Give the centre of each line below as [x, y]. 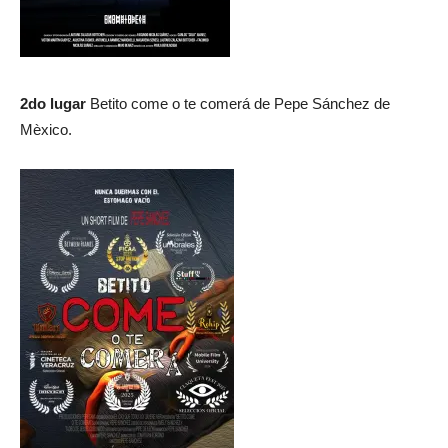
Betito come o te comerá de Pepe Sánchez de [238, 103]
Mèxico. [46, 129]
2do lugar [53, 103]
